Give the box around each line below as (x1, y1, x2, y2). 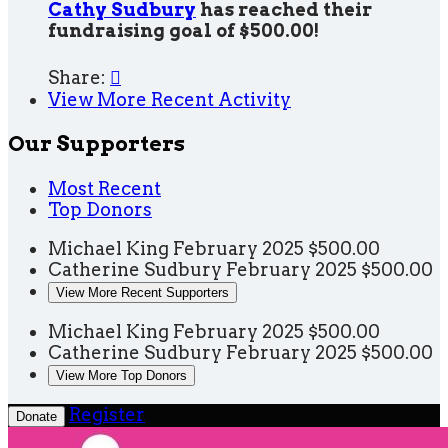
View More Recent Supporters (56, 285, 229, 301)
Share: (48, 67, 110, 89)
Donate (16, 409, 57, 425)
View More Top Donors (56, 368, 187, 384)
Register (69, 404, 145, 426)
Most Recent (48, 178, 161, 200)
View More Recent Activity (48, 89, 291, 111)
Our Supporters (8, 131, 185, 157)
